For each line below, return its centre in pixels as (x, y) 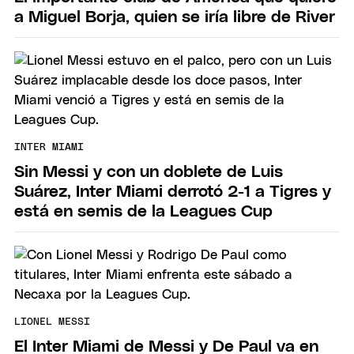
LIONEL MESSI (52, 322)
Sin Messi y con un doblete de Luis (149, 171)
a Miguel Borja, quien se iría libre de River (175, 17)
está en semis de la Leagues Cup (143, 211)
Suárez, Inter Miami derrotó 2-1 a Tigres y (173, 191)
